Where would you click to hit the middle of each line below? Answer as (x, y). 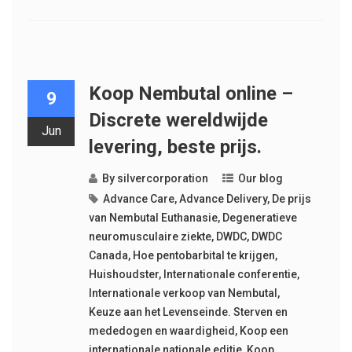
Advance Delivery (223, 199)
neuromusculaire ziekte (150, 237)
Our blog (260, 179)
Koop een (264, 331)
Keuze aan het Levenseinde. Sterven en (188, 312)
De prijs (291, 199)
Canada (108, 256)
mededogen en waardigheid (161, 331)
